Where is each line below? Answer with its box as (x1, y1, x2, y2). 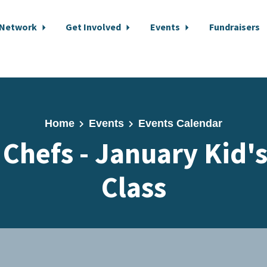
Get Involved (66, 21, 123, 33)
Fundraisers (209, 21, 260, 33)
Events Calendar (138, 117, 222, 129)
